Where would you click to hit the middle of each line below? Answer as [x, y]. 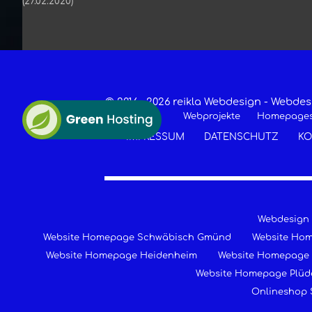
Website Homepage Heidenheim [121, 255]
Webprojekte [211, 116]
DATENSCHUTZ [241, 136]
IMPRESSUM [155, 136]
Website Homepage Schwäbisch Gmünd [137, 237]
